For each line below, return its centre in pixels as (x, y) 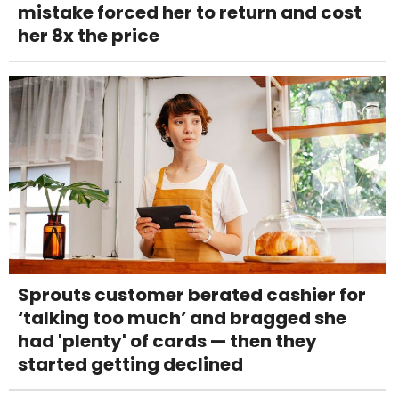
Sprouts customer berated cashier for (192, 294)
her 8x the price (89, 36)
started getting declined (130, 364)
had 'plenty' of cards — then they (167, 341)
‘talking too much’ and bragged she (182, 318)
